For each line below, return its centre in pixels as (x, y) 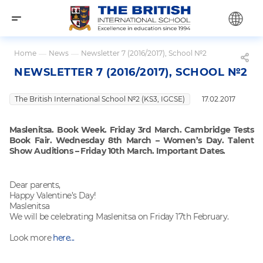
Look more (31, 237)
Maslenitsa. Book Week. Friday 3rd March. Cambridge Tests (131, 129)
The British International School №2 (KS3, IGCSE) (100, 99)
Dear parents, (35, 185)
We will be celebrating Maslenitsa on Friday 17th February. (119, 216)
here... (64, 237)
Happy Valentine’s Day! (53, 195)
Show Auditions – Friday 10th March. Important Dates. (117, 151)
